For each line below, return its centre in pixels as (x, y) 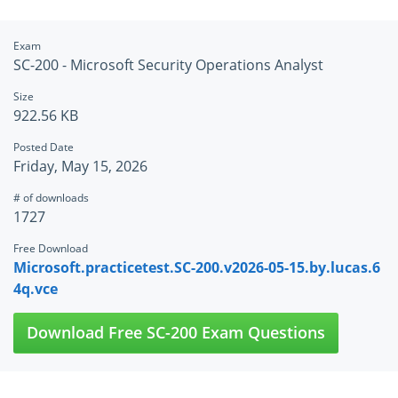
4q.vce (36, 289)
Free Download (51, 249)
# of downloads (51, 198)
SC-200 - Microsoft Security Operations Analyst (168, 65)
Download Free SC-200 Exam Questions (176, 333)
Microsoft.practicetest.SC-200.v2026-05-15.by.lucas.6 (197, 268)
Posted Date (44, 147)
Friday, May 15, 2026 (80, 167)
